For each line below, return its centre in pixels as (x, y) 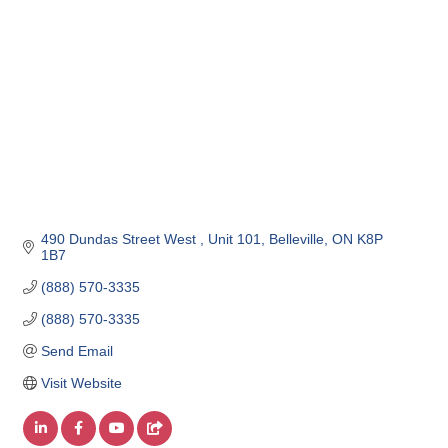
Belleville (296, 239)
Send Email (76, 351)
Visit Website (81, 383)
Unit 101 (234, 239)
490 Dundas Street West (120, 239)
